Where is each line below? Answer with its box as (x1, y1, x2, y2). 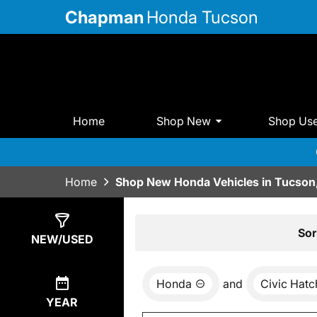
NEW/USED (30, 232, 93, 247)
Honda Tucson (146, 6, 258, 28)
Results (151, 224, 192, 239)
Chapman (65, 6, 144, 28)
